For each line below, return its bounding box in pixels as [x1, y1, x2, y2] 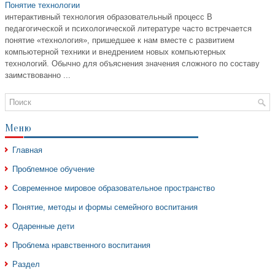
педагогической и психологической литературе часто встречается [5, 24, 252, 34]
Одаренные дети [12, 222, 74, 231]
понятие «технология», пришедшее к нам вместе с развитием [5, 36, 234, 45]
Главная [12, 145, 42, 155]
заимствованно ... [5, 71, 71, 80]
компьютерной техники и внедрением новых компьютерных [5, 47, 226, 57]
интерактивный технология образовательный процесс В [5, 12, 212, 22]
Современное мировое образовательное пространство [12, 184, 215, 193]
